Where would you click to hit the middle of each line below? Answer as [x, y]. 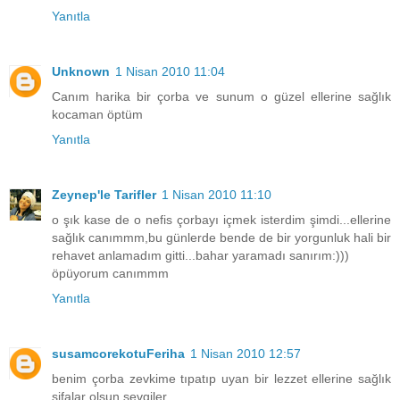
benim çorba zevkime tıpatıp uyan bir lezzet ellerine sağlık [221, 379]
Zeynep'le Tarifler [104, 195]
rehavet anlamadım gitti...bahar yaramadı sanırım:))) [200, 256]
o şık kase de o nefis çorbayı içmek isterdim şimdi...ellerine [221, 220]
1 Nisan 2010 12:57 [246, 354]
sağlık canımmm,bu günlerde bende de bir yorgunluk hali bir [221, 238]
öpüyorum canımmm [110, 274]
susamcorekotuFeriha [118, 354]
